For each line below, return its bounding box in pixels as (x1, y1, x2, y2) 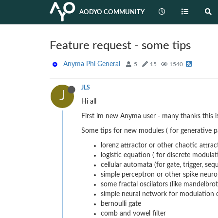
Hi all (81, 98, 96, 105)
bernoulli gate (101, 200, 141, 207)
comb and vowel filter (101, 210, 166, 217)
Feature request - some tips (50, 40, 191, 52)
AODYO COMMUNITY (79, 9, 145, 15)
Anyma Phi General (63, 61, 120, 68)
